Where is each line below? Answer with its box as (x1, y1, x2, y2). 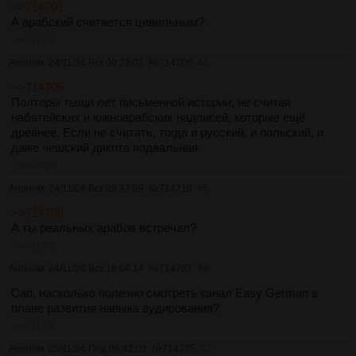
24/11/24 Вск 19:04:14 (48, 263, 144, 275)
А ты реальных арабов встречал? (11, 221, 196, 235)
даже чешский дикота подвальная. (11, 141, 201, 155)
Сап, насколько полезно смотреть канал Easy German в (11, 286, 318, 300)
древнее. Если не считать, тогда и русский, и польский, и (11, 126, 323, 140)
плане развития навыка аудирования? (11, 301, 219, 315)
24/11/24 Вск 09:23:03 (48, 57, 144, 69)
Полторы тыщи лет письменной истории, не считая (11, 95, 291, 110)
